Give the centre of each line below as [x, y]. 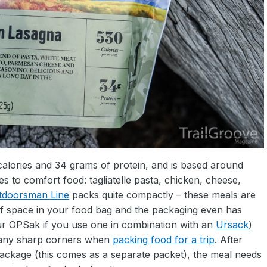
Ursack [232, 225]
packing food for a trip [164, 240]
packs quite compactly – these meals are [163, 195]
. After [229, 240]
